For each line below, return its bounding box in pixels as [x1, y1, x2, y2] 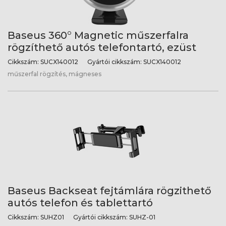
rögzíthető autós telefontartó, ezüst [8, 41, 196, 53]
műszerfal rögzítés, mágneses [8, 70, 101, 78]
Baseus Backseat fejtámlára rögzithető [8, 185, 211, 197]
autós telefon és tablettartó [8, 197, 153, 209]
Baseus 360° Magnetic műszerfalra [8, 29, 189, 41]
